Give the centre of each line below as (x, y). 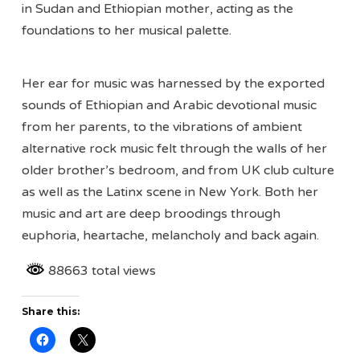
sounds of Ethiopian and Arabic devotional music (170, 105)
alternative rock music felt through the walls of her (175, 148)
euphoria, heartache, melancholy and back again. (171, 235)
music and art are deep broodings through (151, 213)
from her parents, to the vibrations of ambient (162, 127)
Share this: (51, 312)
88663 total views (101, 270)
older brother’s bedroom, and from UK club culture (178, 170)
